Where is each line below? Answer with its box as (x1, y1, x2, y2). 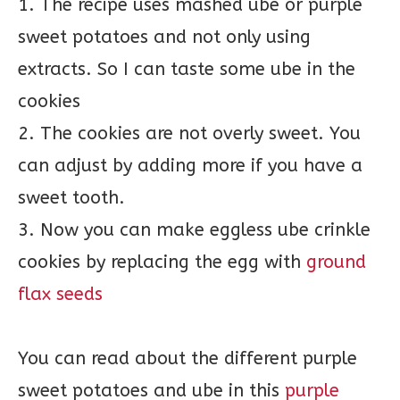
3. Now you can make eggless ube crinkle (18, 220, 371, 240)
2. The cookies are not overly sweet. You (18, 123, 361, 144)
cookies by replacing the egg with (18, 252, 306, 272)
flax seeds (18, 284, 103, 304)
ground (306, 252, 366, 272)
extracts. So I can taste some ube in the (18, 59, 355, 79)
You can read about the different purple (18, 348, 357, 369)
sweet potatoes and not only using (18, 27, 311, 47)
